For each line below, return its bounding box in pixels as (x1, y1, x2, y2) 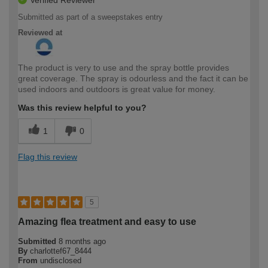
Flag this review (18, 152, 77, 162)
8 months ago (59, 237, 106, 246)
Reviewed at (18, 28, 62, 38)
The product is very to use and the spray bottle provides (18, 63, 229, 73)
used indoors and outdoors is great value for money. (18, 84, 215, 95)
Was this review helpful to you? (18, 103, 147, 113)
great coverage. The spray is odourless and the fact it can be (18, 74, 248, 84)
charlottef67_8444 (30, 246, 92, 256)
